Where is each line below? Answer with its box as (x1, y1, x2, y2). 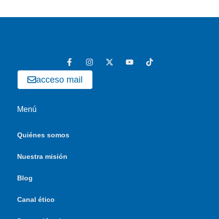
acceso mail (36, 75, 83, 85)
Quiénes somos (17, 131, 69, 139)
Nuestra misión (17, 153, 67, 160)
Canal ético (17, 196, 55, 203)
